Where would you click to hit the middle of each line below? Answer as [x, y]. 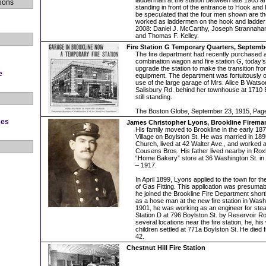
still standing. [154, 97]
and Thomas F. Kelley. [167, 36]
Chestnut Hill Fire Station [166, 248]
